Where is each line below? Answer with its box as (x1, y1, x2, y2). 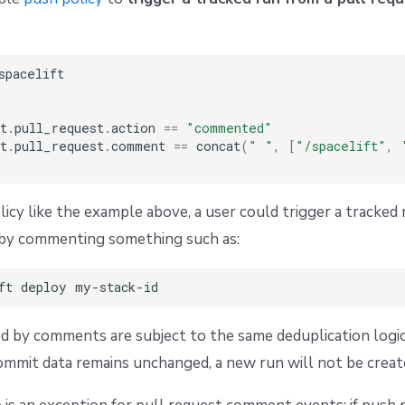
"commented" (185, 119, 272, 137)
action (110, 119, 164, 137)
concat (187, 137, 240, 155)
